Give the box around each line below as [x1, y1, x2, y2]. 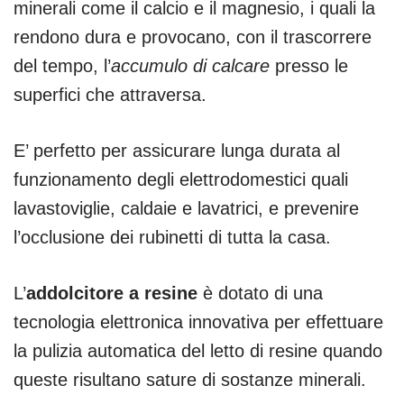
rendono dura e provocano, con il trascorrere [14, 26, 372, 47]
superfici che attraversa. [14, 84, 207, 105]
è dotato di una [197, 282, 323, 303]
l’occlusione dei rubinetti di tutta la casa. [14, 226, 331, 247]
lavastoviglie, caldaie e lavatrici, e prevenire [14, 197, 359, 218]
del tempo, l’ [14, 55, 111, 76]
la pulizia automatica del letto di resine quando [14, 340, 382, 361]
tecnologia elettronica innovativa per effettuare [14, 311, 383, 332]
